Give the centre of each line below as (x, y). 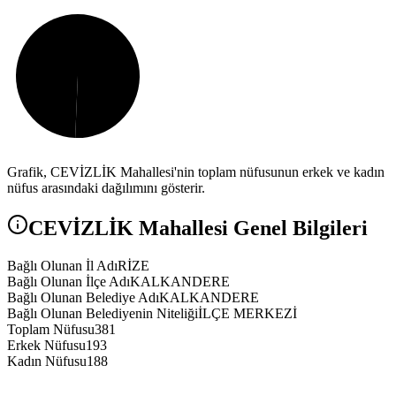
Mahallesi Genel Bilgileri (251, 228)
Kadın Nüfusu (47, 362)
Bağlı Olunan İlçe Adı (69, 282)
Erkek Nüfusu (46, 346)
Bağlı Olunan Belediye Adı (83, 298)
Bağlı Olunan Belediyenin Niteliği (103, 314)
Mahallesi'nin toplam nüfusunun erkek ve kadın (251, 172)
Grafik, (29, 172)
